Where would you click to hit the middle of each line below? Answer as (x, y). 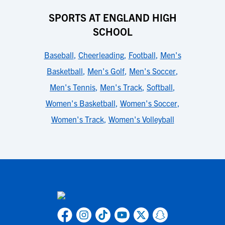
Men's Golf (106, 71)
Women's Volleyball (141, 119)
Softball (160, 87)
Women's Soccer (148, 103)
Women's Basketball (80, 103)
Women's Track (77, 119)
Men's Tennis (73, 87)
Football (142, 55)
